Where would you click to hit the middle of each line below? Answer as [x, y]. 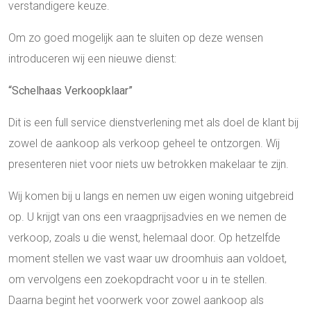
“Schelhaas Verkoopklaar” [70, 90]
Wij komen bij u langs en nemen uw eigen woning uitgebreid [151, 196]
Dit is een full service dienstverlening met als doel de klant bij [153, 122]
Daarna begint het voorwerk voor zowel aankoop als [136, 300]
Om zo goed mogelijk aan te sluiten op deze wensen [136, 37]
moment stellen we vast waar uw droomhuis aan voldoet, [148, 258]
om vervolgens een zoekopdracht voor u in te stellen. [138, 279]
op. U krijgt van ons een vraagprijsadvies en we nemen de [148, 217]
